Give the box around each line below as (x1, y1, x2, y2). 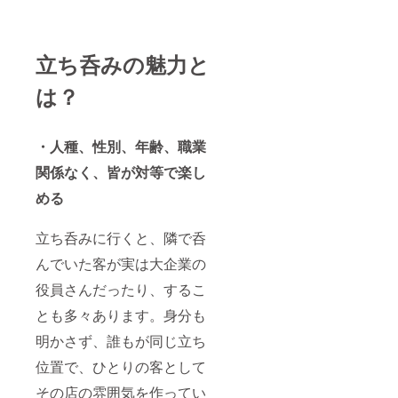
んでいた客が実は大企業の (36, 252, 206, 274)
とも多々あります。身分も (36, 304, 206, 325)
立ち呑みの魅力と (36, 48, 210, 79)
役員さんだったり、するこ (36, 278, 206, 299)
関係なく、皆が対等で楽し (36, 161, 206, 182)
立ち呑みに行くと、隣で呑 (36, 227, 206, 248)
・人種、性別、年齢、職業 (36, 135, 206, 156)
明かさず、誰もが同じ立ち (36, 330, 206, 351)
